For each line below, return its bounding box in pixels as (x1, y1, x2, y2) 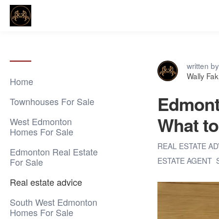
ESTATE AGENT (157, 155, 214, 166)
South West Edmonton (10, 196, 97, 208)
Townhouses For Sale (10, 95, 94, 108)
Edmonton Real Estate (10, 145, 98, 158)
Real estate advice (10, 175, 82, 188)
